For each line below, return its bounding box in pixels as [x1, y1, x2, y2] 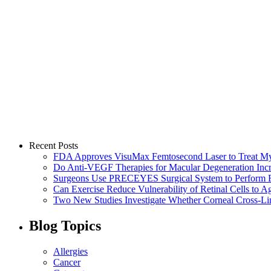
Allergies [53, 246, 88, 256]
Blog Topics [29, 217, 101, 233]
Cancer [53, 256, 80, 267]
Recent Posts [29, 140, 78, 151]
